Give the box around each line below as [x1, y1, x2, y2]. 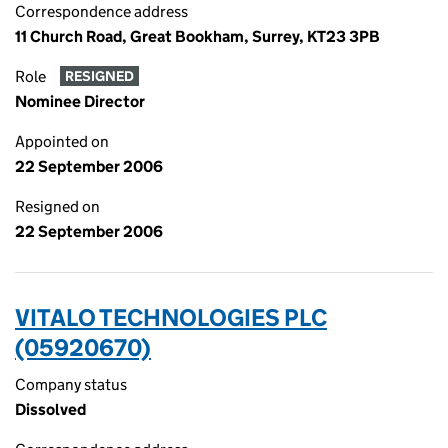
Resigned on [15, 197, 100, 216]
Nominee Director [15, 92, 145, 111]
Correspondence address [15, 2, 188, 21]
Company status [15, 375, 127, 394]
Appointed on [15, 132, 109, 151]
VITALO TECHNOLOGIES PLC [15, 303, 327, 332]
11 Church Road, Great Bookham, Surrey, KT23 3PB [15, 27, 380, 46]
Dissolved [15, 400, 86, 419]
